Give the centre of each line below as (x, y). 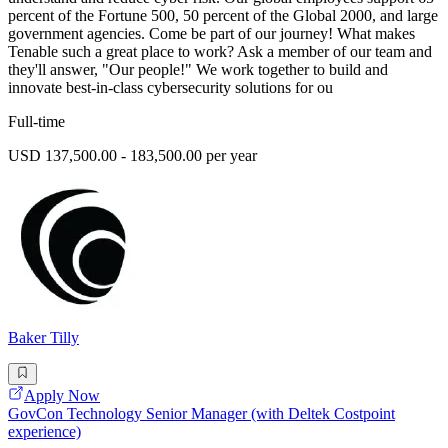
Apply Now (62, 396)
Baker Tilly (43, 337)
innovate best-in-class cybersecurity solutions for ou (170, 87)
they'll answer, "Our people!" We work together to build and (198, 69)
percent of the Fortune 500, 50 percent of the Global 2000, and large (223, 15)
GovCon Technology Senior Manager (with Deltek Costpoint (201, 414)
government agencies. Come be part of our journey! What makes (211, 33)
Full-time (36, 121)
